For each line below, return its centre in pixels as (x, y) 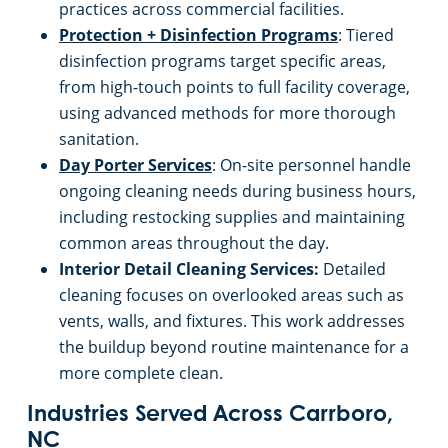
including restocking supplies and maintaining (232, 217)
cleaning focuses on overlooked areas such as (231, 295)
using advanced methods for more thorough (227, 113)
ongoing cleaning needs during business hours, (237, 191)
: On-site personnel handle (311, 165)
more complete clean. (141, 373)
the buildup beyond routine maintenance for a (234, 347)
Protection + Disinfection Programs (198, 35)
